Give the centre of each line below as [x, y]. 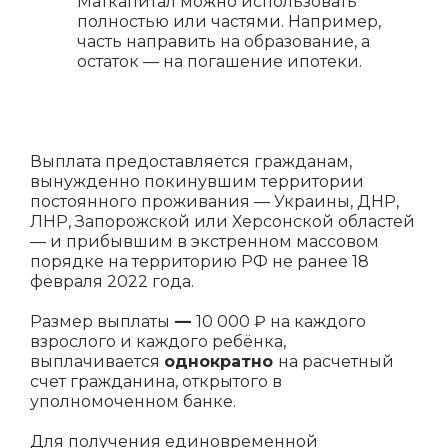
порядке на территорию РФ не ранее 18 [199, 261]
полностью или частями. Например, [229, 21]
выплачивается [97, 361]
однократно [221, 361]
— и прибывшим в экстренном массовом [204, 241]
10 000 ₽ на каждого [281, 321]
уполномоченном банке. [133, 401]
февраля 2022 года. [112, 281]
